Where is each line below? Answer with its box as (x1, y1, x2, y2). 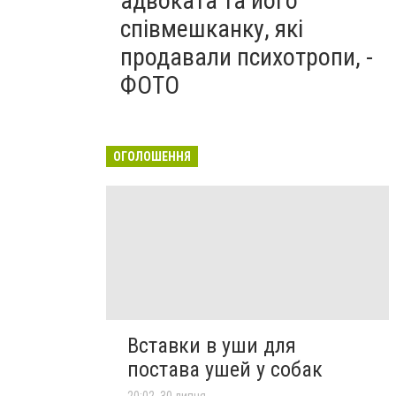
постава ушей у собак (127, 357, 323, 383)
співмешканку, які (120, 14, 303, 43)
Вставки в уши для (127, 333, 296, 359)
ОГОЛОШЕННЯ (113, 149, 191, 164)
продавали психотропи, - (120, 42, 373, 72)
